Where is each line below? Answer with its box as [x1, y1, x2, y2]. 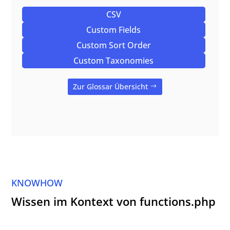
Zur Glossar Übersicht [72, 82, 148, 92]
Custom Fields [86, 24, 141, 36]
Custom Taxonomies [73, 55, 154, 67]
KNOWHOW [11, 176, 63, 189]
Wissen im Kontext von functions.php [11, 193, 216, 209]
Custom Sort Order [76, 40, 151, 51]
